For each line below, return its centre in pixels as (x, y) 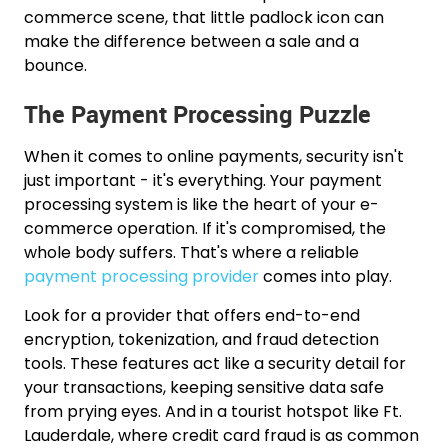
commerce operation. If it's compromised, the (205, 228)
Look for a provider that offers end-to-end (192, 315)
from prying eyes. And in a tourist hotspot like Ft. (213, 411)
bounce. (56, 65)
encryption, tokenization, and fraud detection (202, 339)
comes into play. (326, 276)
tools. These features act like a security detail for (215, 363)
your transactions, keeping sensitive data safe (204, 387)
